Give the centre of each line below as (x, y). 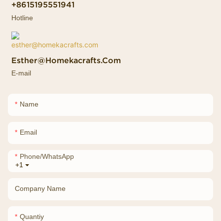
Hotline (22, 18)
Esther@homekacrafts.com (66, 60)
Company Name (40, 188)
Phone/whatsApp (47, 156)
